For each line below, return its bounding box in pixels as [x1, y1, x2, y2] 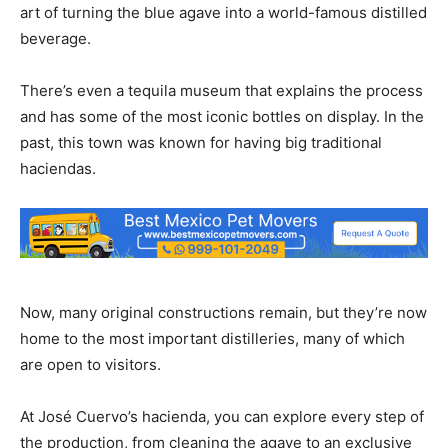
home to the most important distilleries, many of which [20, 329, 405, 349]
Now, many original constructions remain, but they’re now [20, 303, 427, 323]
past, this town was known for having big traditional [20, 133, 382, 153]
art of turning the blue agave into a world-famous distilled [20, 3, 427, 23]
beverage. [20, 29, 91, 49]
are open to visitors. [20, 355, 161, 375]
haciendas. [20, 159, 96, 179]
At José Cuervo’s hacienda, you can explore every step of [20, 407, 424, 427]
